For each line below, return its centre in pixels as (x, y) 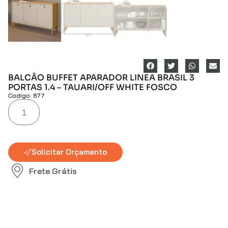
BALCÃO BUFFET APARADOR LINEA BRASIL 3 (101, 78)
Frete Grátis (53, 171)
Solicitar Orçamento (69, 152)
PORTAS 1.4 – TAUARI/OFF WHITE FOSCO (93, 88)
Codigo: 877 (26, 96)
